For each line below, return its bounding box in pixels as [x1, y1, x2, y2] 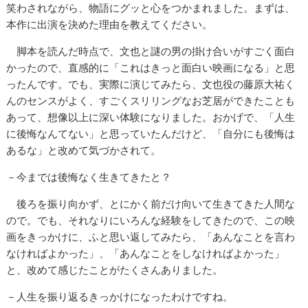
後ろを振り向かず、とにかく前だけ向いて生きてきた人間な [6, 197, 296, 211]
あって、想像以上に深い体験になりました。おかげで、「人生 [6, 111, 296, 124]
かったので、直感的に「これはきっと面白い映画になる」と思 [6, 61, 296, 75]
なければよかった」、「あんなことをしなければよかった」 [6, 247, 285, 261]
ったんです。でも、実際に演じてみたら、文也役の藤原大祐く [6, 78, 296, 91]
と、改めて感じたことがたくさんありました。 [6, 263, 223, 277]
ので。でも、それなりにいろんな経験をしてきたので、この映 [6, 214, 296, 228]
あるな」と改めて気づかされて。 [6, 144, 162, 157]
